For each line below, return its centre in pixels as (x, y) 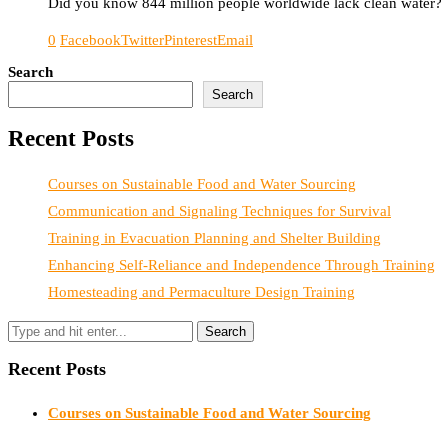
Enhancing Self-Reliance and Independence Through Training (241, 264)
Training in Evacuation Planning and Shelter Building (214, 237)
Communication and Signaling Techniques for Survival (219, 210)
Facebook (90, 39)
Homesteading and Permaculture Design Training (201, 291)
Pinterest (190, 39)
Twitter (142, 39)
